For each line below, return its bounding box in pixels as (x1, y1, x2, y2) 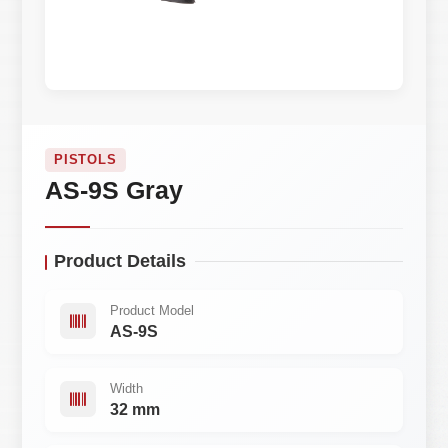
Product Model (109, 303, 194, 319)
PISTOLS (53, 152, 118, 168)
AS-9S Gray (44, 177, 183, 205)
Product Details (53, 250, 186, 271)
